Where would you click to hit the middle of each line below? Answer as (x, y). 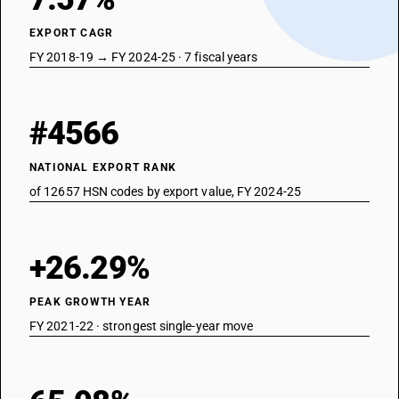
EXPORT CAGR (72, 33)
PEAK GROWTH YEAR (90, 302)
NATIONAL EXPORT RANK (103, 167)
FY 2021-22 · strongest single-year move (142, 326)
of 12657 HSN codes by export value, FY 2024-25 (165, 191)
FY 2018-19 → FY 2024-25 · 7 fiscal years (144, 57)
